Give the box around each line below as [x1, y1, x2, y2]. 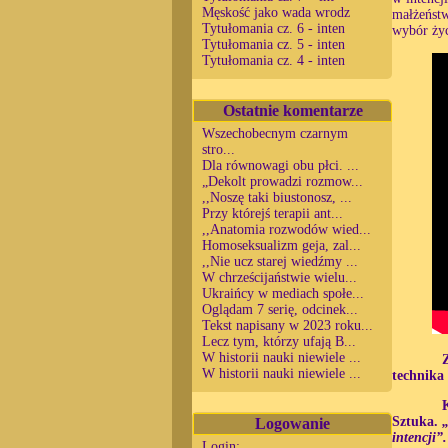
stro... [202, 142, 235, 157]
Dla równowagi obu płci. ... [202, 158, 359, 173]
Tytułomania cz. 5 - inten [202, 37, 345, 52]
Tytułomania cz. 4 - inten [202, 53, 345, 68]
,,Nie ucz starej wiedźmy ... [202, 254, 358, 269]
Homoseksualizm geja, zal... [202, 238, 361, 253]
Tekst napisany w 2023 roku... [202, 318, 373, 333]
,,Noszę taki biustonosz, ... [202, 190, 352, 205]
